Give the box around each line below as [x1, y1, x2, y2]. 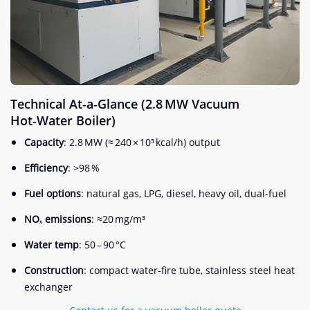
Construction [24, 264, 84, 277]
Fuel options [24, 187, 81, 201]
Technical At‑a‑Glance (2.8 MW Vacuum [10, 95, 239, 113]
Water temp [24, 238, 79, 252]
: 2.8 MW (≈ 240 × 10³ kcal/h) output [64, 136, 220, 149]
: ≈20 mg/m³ [91, 212, 145, 226]
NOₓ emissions [24, 212, 91, 226]
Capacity [24, 136, 64, 149]
